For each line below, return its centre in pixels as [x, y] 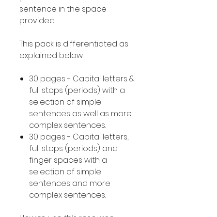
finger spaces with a [68, 160]
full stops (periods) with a [77, 90]
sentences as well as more [80, 114]
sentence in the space [63, 9]
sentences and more [70, 183]
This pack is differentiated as [74, 44]
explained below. [51, 55]
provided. [37, 21]
